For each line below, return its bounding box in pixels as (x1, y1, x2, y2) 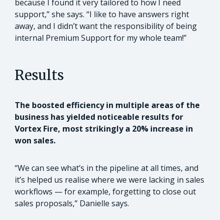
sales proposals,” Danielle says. (15, 197, 129, 209)
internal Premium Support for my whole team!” (15, 32, 187, 43)
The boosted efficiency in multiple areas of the (15, 99, 200, 110)
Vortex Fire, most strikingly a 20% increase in (15, 123, 193, 134)
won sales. (15, 135, 55, 146)
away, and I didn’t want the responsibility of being (15, 20, 197, 31)
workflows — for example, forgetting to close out (15, 186, 196, 197)
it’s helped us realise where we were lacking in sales (15, 174, 204, 185)
